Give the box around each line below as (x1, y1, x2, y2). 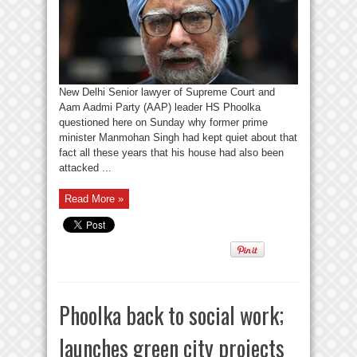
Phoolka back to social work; (59, 299, 284, 331)
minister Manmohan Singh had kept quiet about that (59, 131, 297, 143)
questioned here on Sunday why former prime (59, 116, 268, 128)
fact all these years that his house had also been (59, 147, 284, 159)
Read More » (65, 193, 124, 205)
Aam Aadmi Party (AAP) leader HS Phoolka (59, 101, 261, 113)
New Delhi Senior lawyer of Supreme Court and (59, 86, 275, 98)
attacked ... (59, 162, 112, 174)
